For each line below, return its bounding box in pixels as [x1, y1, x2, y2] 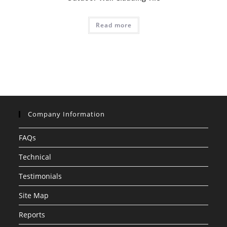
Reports [19, 210, 46, 220]
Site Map [19, 191, 49, 201]
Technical [19, 152, 52, 162]
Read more [95, 20, 132, 29]
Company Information [28, 109, 105, 119]
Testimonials [19, 171, 62, 181]
